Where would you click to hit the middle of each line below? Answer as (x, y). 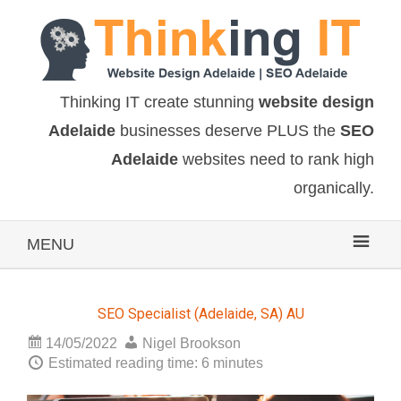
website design (316, 102)
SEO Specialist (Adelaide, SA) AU (200, 314)
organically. (334, 188)
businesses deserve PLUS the (228, 131)
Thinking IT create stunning (159, 102)
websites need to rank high (276, 159)
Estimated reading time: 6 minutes (154, 363)
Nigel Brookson (192, 343)
